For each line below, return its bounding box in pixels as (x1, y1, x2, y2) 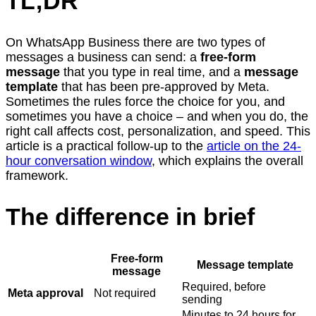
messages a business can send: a (6, 49, 200, 64)
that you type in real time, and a (60, 64, 244, 79)
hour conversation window (6, 153, 152, 168)
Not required (94, 286, 156, 299)
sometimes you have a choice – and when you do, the (6, 109, 308, 123)
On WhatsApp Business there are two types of (6, 35, 265, 49)
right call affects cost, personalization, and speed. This (6, 123, 310, 138)
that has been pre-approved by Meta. (58, 79, 269, 94)
